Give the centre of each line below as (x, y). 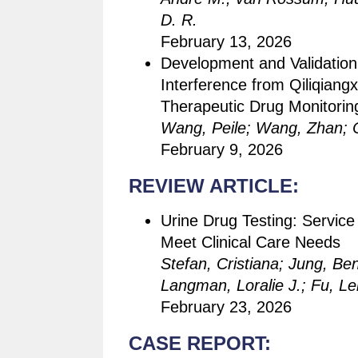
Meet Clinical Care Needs (251, 242)
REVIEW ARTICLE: (214, 186)
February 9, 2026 (222, 149)
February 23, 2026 (226, 307)
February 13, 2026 (226, 42)
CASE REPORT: (200, 344)
